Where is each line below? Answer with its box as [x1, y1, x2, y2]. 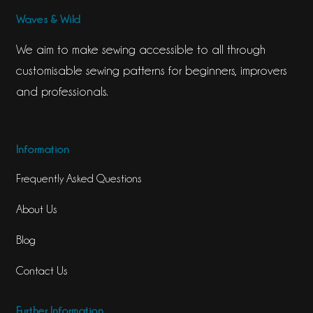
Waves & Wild [15, 12, 80, 25]
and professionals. [15, 84, 108, 98]
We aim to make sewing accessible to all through [15, 42, 265, 56]
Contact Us [15, 265, 68, 277]
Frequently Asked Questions [15, 173, 142, 185]
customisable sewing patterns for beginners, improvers [15, 63, 287, 77]
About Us [15, 203, 57, 216]
